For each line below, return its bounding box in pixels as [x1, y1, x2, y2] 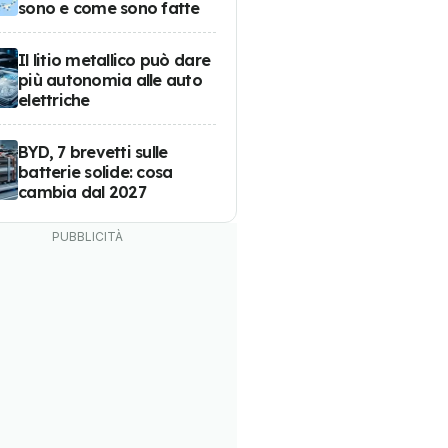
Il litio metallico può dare [18, 49, 211, 70]
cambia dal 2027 [18, 181, 146, 202]
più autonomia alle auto [18, 69, 202, 90]
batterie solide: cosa [18, 161, 173, 182]
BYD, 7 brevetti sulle [18, 141, 168, 162]
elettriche [18, 89, 90, 110]
